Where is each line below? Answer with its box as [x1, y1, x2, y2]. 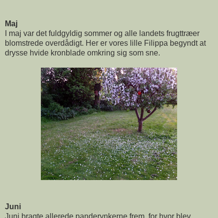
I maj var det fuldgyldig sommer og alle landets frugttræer [5, 29, 200, 37]
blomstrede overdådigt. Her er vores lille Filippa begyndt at [5, 38, 206, 47]
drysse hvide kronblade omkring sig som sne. [5, 48, 160, 57]
